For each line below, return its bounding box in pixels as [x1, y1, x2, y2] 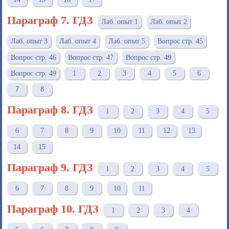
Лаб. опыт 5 [108, 37, 145, 45]
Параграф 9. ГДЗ [7, 161, 93, 174]
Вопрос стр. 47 [68, 53, 114, 61]
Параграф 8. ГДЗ [7, 103, 93, 117]
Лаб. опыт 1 [101, 18, 139, 26]
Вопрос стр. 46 [10, 53, 56, 61]
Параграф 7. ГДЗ [7, 14, 93, 27]
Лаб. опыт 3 [10, 37, 48, 45]
